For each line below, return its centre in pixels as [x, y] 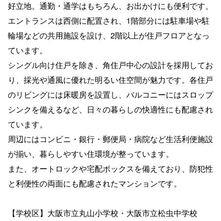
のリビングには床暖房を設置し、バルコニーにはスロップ [110, 94]
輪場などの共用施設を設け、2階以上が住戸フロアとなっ [109, 35]
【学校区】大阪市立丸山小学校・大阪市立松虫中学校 [103, 213]
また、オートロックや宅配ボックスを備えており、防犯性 [110, 168]
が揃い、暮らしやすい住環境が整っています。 [91, 153]
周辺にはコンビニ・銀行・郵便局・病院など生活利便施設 [110, 139]
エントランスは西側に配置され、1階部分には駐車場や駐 [109, 20]
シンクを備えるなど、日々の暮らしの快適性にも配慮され [110, 109]
